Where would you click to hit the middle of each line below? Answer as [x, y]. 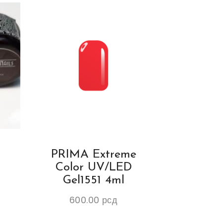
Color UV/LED [93, 168]
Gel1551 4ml [93, 181]
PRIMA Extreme [93, 155]
